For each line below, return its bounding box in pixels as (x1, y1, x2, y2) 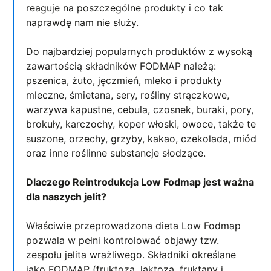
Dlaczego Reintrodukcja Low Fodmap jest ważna (26, 175, 255, 188)
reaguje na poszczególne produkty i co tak (26, 1, 224, 14)
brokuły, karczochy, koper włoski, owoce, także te (26, 117, 256, 130)
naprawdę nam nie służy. (26, 16, 139, 28)
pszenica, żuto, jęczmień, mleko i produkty (26, 74, 223, 87)
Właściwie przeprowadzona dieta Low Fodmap (26, 219, 241, 232)
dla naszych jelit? (26, 190, 107, 203)
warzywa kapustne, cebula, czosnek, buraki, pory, (26, 103, 254, 116)
